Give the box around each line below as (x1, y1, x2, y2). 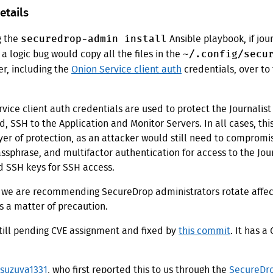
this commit (179, 226, 230, 236)
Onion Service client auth (71, 65, 182, 75)
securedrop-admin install (21, 32, 167, 48)
